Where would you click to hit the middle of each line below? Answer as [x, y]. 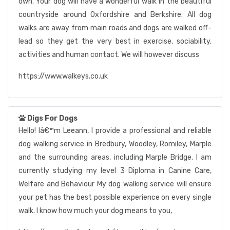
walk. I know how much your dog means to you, [95, 211]
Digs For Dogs [52, 118]
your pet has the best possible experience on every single [115, 197]
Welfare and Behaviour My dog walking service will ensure [115, 184]
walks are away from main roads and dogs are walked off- [115, 28]
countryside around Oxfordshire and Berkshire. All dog [115, 15]
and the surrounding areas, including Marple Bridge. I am [115, 157]
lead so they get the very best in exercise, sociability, [115, 41]
